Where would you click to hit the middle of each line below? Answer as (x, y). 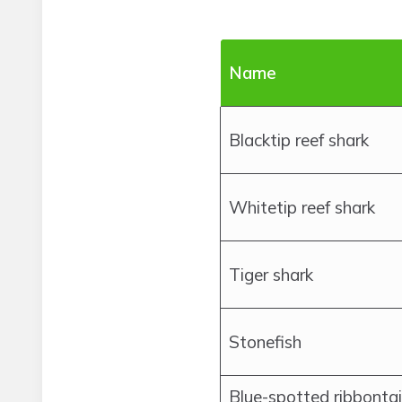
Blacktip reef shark (299, 140)
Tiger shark (271, 275)
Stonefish (265, 342)
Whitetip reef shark (302, 207)
